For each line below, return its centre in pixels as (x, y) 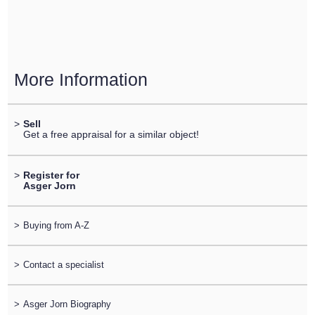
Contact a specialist (63, 265)
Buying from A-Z (56, 225)
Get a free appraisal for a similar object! (111, 135)
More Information (81, 79)
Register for (51, 175)
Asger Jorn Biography (67, 304)
